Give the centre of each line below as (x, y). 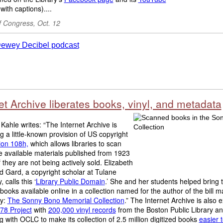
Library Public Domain (70, 181)
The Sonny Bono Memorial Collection (66, 200)
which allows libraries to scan (75, 143)
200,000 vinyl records (82, 210)
